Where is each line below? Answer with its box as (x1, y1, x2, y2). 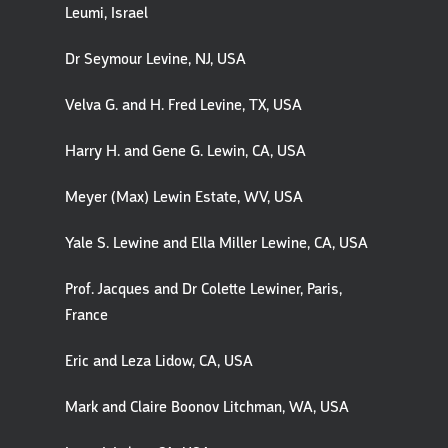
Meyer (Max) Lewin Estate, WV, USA (65, 187, 303, 207)
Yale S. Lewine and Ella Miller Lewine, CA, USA (65, 233, 368, 253)
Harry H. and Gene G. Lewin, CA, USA (65, 141, 306, 161)
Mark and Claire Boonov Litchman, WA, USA (65, 397, 349, 417)
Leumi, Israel (65, 3, 148, 23)
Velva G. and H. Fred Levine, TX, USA (65, 95, 302, 115)
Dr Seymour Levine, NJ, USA (65, 49, 246, 69)
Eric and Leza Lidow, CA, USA (65, 351, 253, 371)
